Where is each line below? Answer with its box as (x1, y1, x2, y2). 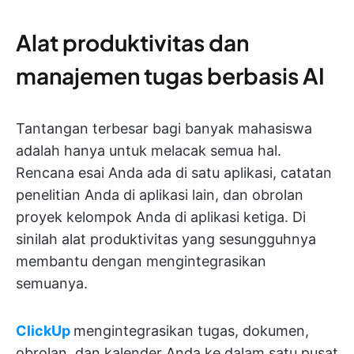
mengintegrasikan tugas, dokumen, (73, 322, 309, 339)
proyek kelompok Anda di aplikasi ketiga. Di (16, 208, 306, 225)
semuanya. (16, 274, 88, 292)
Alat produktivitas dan (16, 28, 249, 56)
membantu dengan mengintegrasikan (16, 252, 266, 269)
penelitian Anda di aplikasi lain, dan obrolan (16, 186, 303, 203)
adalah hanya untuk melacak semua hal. (16, 141, 281, 159)
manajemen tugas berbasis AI (16, 61, 325, 89)
